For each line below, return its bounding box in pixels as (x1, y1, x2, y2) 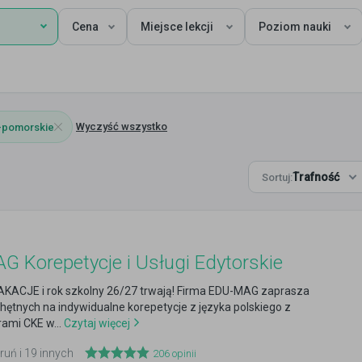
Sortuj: (262, 170, 293, 183)
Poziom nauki (259, 20, 331, 33)
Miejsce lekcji (141, 20, 213, 33)
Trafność (293, 170, 339, 183)
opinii (170, 347, 196, 360)
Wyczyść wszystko (76, 120, 167, 133)
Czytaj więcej (61, 317, 130, 330)
